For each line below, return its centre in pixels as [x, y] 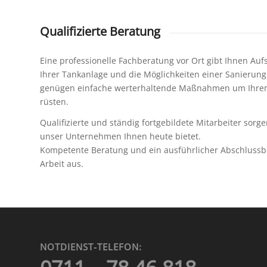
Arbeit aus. [62, 164]
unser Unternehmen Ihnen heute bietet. [120, 136]
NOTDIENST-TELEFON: [91, 247]
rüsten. [54, 102]
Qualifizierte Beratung [100, 31]
